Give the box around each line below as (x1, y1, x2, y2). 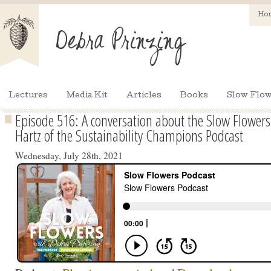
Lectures (8, 92, 48, 100)
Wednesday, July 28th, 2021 (15, 149, 123, 162)
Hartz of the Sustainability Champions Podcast (15, 125, 243, 146)
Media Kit (67, 92, 108, 100)
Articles (126, 92, 162, 100)
